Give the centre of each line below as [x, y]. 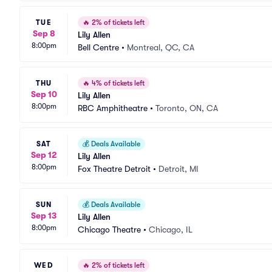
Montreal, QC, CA [161, 47]
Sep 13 [44, 215]
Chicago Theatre [109, 229]
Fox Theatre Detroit [114, 169]
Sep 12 [44, 155]
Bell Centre [98, 47]
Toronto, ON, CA [187, 108]
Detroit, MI [178, 169]
